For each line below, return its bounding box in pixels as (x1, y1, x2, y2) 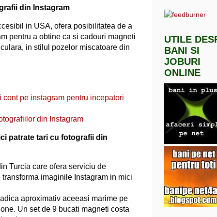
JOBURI (164, 56, 201, 67)
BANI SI (164, 45, 200, 56)
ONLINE (164, 67, 201, 78)
